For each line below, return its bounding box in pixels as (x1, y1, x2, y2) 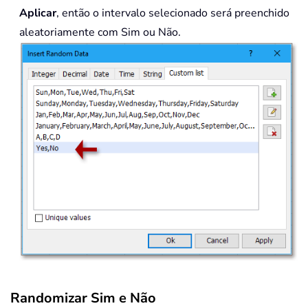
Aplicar (19, 5, 56, 21)
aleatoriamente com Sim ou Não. (19, 25, 181, 41)
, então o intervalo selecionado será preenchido (56, 5, 289, 21)
